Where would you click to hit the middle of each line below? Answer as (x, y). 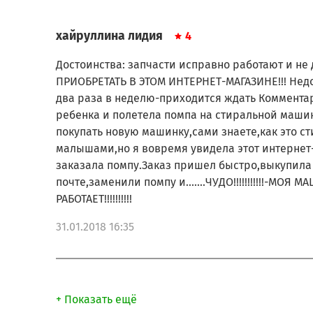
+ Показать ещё (96, 299)
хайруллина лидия (109, 36)
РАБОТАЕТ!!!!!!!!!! (94, 198)
